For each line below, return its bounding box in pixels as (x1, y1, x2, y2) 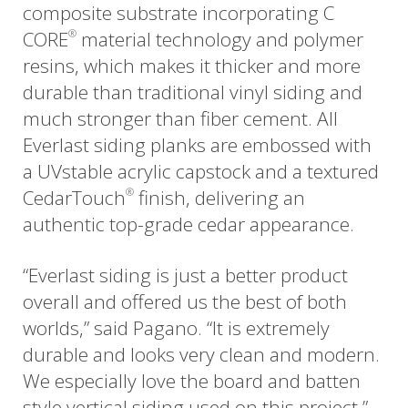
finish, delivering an (134, 184, 305, 210)
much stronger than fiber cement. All (23, 105, 338, 131)
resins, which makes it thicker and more (23, 52, 361, 78)
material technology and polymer (76, 25, 363, 52)
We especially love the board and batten (23, 367, 361, 393)
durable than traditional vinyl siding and (23, 78, 362, 105)
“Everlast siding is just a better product (23, 261, 348, 288)
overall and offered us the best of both (23, 288, 347, 314)
